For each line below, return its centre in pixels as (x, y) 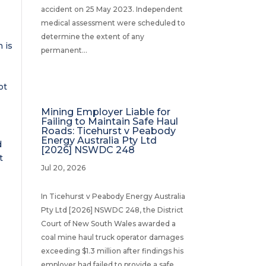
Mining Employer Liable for (105, 112)
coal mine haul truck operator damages (112, 237)
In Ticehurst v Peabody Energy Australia (113, 196)
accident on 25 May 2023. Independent (112, 9)
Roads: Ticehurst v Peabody (108, 131)
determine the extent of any (92, 36)
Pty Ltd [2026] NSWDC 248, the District (112, 210)
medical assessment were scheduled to (113, 23)
